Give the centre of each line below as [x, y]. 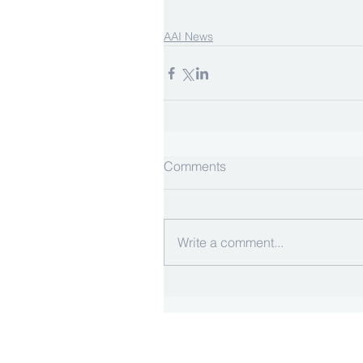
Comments [195, 167]
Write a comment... [231, 243]
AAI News [188, 37]
